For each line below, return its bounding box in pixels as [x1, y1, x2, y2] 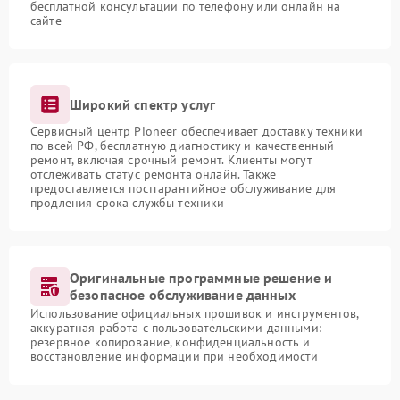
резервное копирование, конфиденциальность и [30, 334, 311, 350]
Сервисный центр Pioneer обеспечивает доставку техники [30, 123, 362, 139]
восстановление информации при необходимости [30, 348, 319, 364]
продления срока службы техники [30, 195, 225, 211]
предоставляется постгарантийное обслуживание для [30, 180, 337, 196]
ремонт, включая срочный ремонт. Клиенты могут [30, 152, 312, 168]
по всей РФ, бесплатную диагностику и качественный [30, 137, 335, 154]
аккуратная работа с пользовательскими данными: [30, 320, 321, 336]
